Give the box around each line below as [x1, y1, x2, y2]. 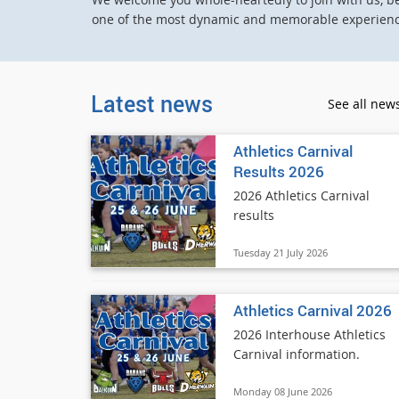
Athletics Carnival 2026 [233, 300, 392, 321]
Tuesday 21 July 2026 [233, 246, 328, 259]
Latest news [91, 88, 213, 118]
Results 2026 [233, 161, 324, 182]
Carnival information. [233, 346, 360, 362]
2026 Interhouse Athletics [233, 326, 386, 343]
